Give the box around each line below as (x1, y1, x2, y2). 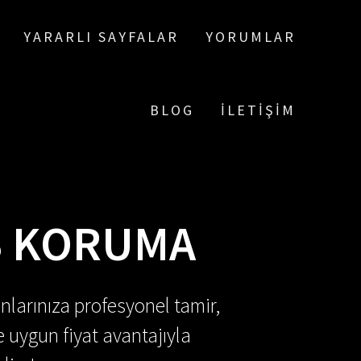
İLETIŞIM (220, 101, 296, 119)
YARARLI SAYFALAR (23, 27, 180, 46)
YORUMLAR (205, 27, 296, 46)
